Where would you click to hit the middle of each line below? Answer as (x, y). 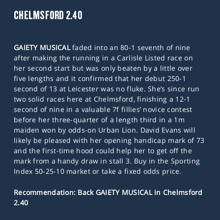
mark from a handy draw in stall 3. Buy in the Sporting (107, 161)
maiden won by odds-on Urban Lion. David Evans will (105, 130)
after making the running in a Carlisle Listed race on (103, 57)
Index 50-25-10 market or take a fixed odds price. (98, 171)
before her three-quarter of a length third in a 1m (99, 119)
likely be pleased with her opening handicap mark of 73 (109, 140)
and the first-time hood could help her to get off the (103, 150)
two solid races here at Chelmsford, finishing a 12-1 (102, 99)
